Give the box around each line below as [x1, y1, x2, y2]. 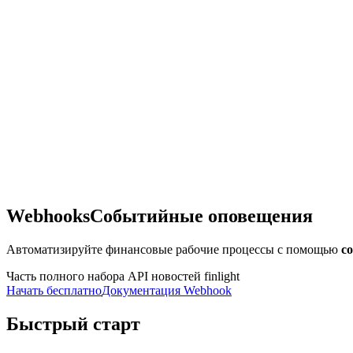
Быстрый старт [6, 313, 140, 334]
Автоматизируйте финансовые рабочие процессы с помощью [6, 242, 341, 256]
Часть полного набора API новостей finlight [6, 269, 240, 283]
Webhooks [6, 205, 90, 226]
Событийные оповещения [90, 205, 313, 226]
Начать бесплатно [6, 283, 102, 297]
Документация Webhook [102, 283, 232, 297]
